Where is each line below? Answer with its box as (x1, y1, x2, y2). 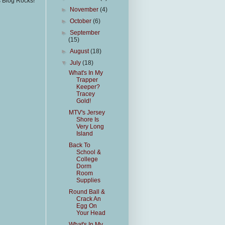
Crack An (76, 195, 101, 202)
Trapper (76, 76, 98, 83)
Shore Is (76, 116, 99, 123)
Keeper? (76, 83, 100, 90)
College (76, 156, 98, 163)
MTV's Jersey (68, 109, 105, 116)
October (70, 18, 93, 25)
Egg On (76, 202, 97, 209)
